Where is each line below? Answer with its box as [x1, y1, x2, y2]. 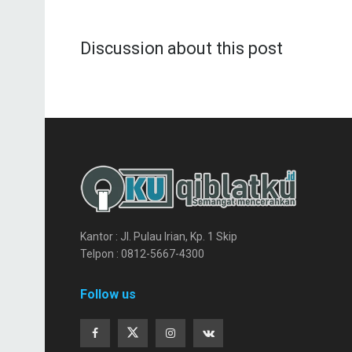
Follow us [80, 287, 136, 302]
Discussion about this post [80, 38, 283, 59]
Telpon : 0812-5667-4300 [80, 247, 204, 261]
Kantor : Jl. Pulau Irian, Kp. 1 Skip [80, 230, 237, 244]
